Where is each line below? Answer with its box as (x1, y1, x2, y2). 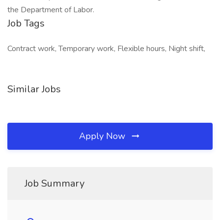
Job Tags (7, 17, 45, 30)
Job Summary (25, 177, 84, 190)
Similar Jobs (7, 82, 61, 96)
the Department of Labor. (7, 4, 94, 15)
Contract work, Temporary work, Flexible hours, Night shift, (7, 43, 205, 54)
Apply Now (79, 130, 128, 142)
